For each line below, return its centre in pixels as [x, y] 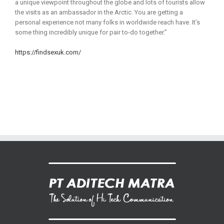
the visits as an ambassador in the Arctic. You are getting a [99, 12]
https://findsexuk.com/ [48, 52]
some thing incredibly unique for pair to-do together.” [91, 32]
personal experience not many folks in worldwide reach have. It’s [107, 22]
